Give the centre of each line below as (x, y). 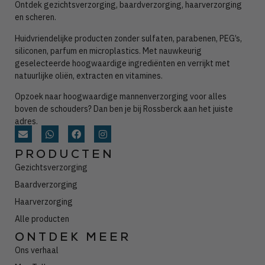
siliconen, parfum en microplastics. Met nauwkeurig (108, 51)
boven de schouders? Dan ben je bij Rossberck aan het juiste (124, 109)
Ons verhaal (37, 251)
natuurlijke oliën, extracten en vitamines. (89, 75)
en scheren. (35, 17)
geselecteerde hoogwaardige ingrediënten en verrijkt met (122, 63)
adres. (26, 121)
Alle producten (42, 219)
